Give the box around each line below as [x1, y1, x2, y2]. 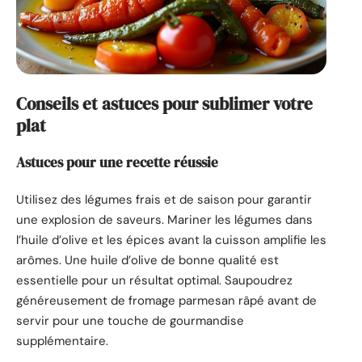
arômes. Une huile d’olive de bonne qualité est [16, 251, 279, 268]
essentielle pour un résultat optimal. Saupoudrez [16, 271, 293, 288]
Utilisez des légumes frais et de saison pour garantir [16, 191, 312, 208]
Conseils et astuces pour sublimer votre [16, 91, 313, 116]
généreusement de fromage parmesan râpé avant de [16, 292, 317, 309]
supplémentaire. [16, 332, 108, 349]
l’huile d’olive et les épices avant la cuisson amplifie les [16, 231, 326, 248]
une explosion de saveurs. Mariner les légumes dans [16, 211, 313, 228]
